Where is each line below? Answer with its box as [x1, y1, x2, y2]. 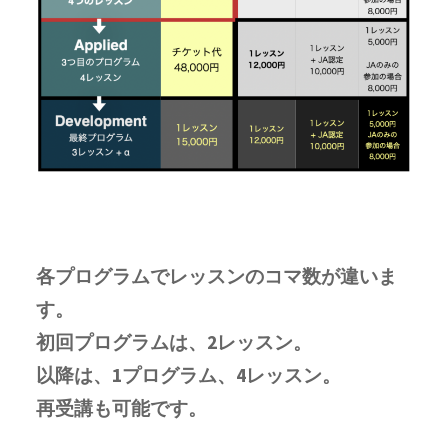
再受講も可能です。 [36, 395, 207, 420]
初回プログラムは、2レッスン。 [36, 329, 312, 354]
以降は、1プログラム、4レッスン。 [36, 362, 341, 387]
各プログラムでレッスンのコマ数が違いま [36, 263, 397, 288]
